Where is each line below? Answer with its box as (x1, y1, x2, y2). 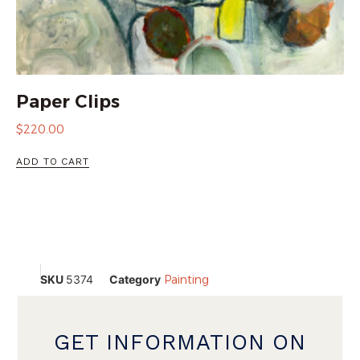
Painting (164, 272, 209, 288)
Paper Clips (16, 90, 120, 112)
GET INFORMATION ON (53, 329, 307, 355)
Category (109, 272, 161, 287)
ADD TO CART (16, 155, 90, 167)
